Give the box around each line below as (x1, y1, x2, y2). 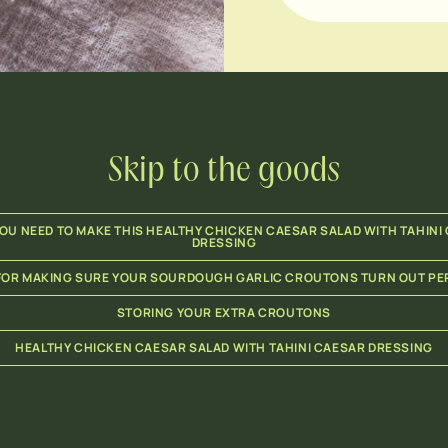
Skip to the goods (108, 156, 340, 188)
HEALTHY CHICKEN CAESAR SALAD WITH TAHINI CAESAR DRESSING (15, 339, 433, 356)
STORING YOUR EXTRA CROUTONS (116, 304, 332, 321)
